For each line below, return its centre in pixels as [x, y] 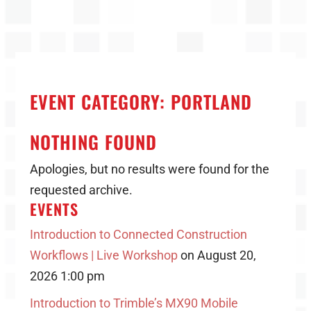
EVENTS [54, 209]
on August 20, [217, 255]
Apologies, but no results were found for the [149, 169]
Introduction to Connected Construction [138, 234]
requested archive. [81, 190]
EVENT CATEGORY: [100, 102]
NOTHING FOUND [93, 142]
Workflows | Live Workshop [103, 255]
